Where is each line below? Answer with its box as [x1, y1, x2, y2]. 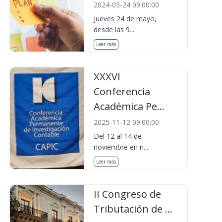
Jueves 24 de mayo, [94, 14, 157, 23]
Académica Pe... [94, 100, 165, 113]
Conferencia [94, 85, 151, 98]
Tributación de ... [94, 202, 173, 216]
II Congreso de [94, 187, 162, 201]
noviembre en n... [94, 142, 149, 152]
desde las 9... [94, 25, 135, 34]
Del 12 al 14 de [94, 131, 142, 141]
